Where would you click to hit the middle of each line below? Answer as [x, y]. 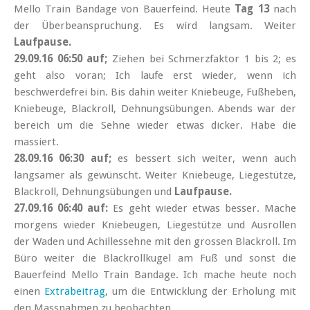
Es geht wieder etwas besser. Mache [204, 209]
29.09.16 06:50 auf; [63, 59]
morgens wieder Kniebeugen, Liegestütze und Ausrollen [155, 225]
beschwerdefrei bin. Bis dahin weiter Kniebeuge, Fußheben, [155, 92]
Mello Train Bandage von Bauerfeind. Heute [125, 9]
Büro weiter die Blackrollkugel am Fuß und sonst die [155, 258]
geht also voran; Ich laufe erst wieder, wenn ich [155, 76]
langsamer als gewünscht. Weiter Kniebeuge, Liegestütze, [155, 175]
